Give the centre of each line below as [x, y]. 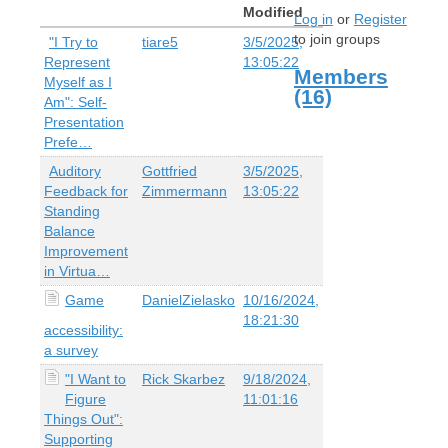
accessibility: [83, 329]
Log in [313, 19]
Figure [85, 398]
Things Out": [83, 418]
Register [380, 19]
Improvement [86, 250]
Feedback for [86, 190]
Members [340, 76]
